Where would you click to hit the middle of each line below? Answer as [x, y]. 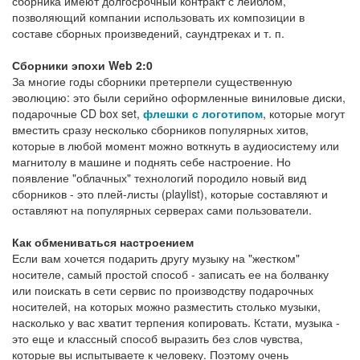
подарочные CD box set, [78, 114]
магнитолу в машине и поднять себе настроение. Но [151, 162]
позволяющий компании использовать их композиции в [158, 17]
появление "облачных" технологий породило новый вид [159, 178]
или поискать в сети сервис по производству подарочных [163, 290]
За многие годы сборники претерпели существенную [152, 82]
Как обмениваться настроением [103, 242]
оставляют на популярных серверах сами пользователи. [162, 210]
